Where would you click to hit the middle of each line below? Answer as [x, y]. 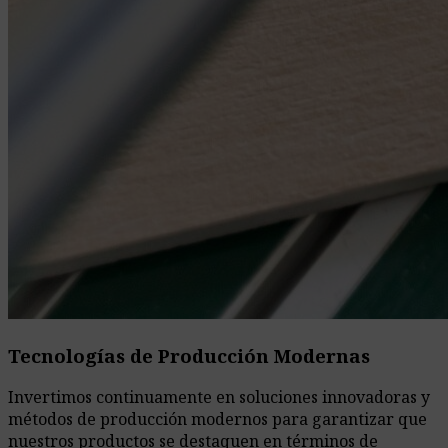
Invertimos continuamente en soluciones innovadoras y [219, 397]
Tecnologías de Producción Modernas [189, 355]
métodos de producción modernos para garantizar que [217, 419]
